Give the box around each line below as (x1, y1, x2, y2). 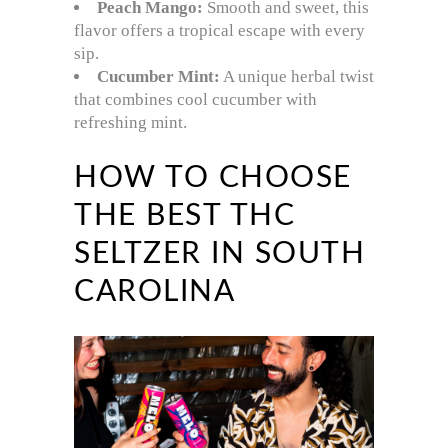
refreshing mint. (74, 113, 187, 133)
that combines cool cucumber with (74, 90, 317, 110)
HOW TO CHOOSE (74, 163, 352, 194)
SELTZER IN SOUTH (74, 239, 365, 270)
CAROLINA (74, 277, 235, 308)
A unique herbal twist (220, 67, 374, 87)
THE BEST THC (74, 201, 295, 232)
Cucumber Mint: (97, 67, 220, 87)
